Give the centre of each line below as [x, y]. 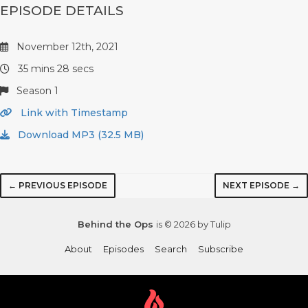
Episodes [123, 249]
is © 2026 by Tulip [193, 224]
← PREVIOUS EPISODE [58, 185]
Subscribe [221, 249]
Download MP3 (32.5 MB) [79, 135]
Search [171, 249]
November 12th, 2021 [66, 47]
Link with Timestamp [73, 113]
